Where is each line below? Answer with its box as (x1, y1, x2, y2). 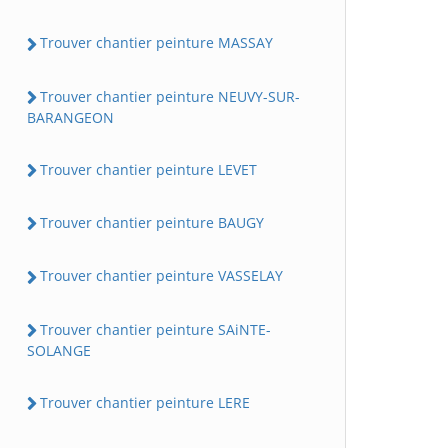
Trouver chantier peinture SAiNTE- (40, 319, 271, 339)
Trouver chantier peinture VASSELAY (40, 266, 283, 286)
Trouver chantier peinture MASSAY (40, 33, 273, 53)
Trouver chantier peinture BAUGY (40, 213, 264, 232)
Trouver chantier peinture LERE (40, 392, 250, 412)
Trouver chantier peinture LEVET (40, 159, 257, 179)
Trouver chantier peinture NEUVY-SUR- (40, 86, 300, 106)
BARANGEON (27, 107, 114, 127)
